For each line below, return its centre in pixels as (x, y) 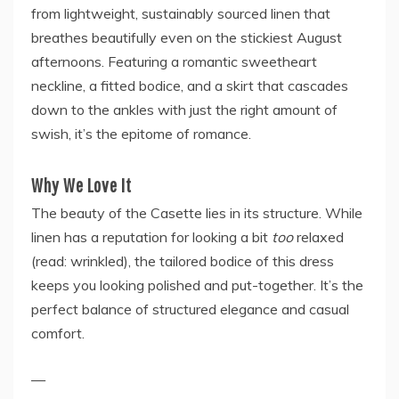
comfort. (58, 334)
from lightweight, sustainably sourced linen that (181, 14)
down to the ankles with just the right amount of (184, 110)
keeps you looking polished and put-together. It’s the (197, 285)
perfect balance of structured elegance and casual (190, 309)
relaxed (318, 237)
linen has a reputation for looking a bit (151, 237)
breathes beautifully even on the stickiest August (187, 38)
